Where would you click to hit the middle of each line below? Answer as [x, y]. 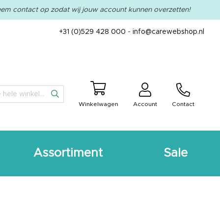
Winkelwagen [98, 104]
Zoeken [67, 106]
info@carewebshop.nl [168, 32]
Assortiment [68, 153]
